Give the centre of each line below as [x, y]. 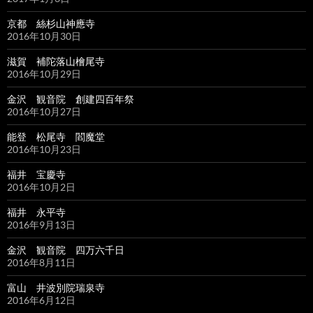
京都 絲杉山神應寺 [51, 24]
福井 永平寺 [36, 212]
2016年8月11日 [41, 263]
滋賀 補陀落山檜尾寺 [56, 61]
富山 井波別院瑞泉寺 [56, 288]
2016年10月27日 [44, 112]
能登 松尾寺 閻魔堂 [56, 137]
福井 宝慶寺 [36, 175]
